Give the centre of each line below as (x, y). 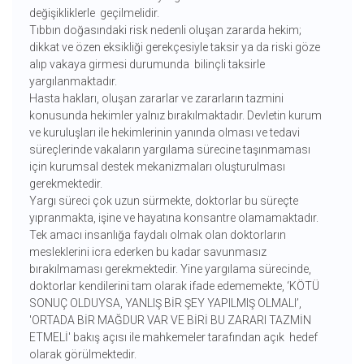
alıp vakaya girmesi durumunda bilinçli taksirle (147, 65)
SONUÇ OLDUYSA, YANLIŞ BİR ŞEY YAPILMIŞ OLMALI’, (166, 303)
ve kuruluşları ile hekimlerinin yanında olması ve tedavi (164, 133)
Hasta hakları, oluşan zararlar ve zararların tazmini (156, 99)
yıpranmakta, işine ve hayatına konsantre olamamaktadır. (173, 218)
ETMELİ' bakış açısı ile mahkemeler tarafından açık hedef (173, 338)
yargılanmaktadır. (74, 82)
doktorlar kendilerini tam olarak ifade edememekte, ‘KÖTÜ (174, 286)
